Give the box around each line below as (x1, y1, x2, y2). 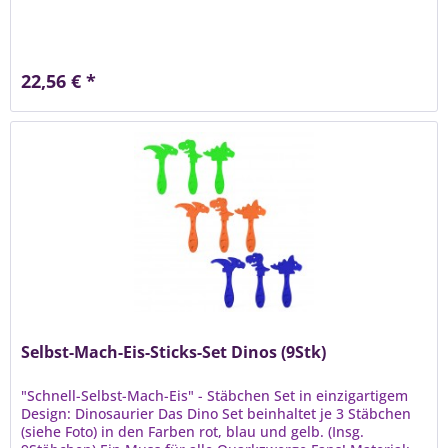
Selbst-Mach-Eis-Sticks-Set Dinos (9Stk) (21, 340, 327, 363)
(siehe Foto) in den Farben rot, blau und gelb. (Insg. (21, 421, 365, 441)
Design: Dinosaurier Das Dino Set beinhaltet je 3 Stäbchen (21, 403, 412, 423)
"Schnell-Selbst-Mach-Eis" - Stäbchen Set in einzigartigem (21, 385, 409, 405)
